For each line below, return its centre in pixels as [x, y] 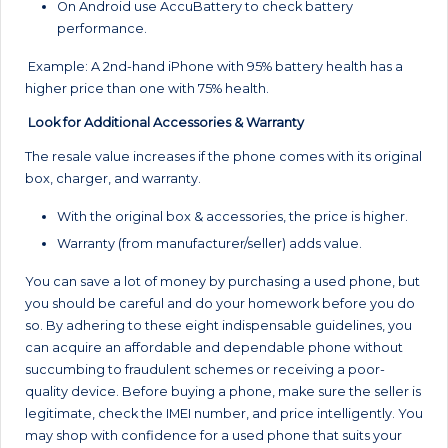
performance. [102, 28]
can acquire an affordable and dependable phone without [214, 347]
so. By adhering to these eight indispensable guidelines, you [218, 325]
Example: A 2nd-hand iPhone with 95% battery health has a [214, 66]
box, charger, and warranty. [113, 178]
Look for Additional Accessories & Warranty [164, 122]
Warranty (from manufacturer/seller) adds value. [209, 243]
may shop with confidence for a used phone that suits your [213, 435]
